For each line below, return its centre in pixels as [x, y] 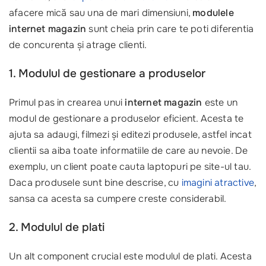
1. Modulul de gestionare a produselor [107, 74]
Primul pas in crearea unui [67, 102]
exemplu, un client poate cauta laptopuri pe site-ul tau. [130, 167]
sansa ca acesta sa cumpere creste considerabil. [118, 199]
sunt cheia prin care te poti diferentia [170, 29]
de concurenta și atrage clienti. [78, 45]
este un [220, 102]
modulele [213, 13]
